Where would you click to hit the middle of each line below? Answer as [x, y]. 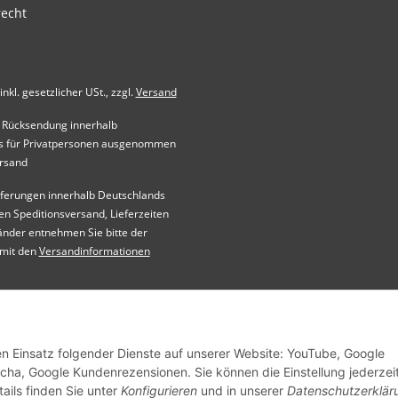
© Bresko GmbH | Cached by [125, 336]
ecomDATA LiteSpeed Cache [269, 336]
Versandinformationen [94, 251]
